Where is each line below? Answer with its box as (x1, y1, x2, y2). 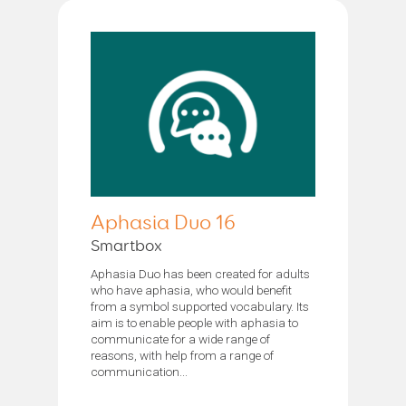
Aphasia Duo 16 (91, 212, 236, 234)
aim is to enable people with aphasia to (91, 314, 298, 330)
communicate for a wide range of (91, 331, 270, 346)
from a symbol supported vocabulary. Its (91, 298, 309, 314)
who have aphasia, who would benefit (91, 282, 292, 297)
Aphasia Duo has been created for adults (91, 266, 310, 281)
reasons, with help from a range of (91, 347, 274, 362)
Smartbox (91, 237, 162, 255)
